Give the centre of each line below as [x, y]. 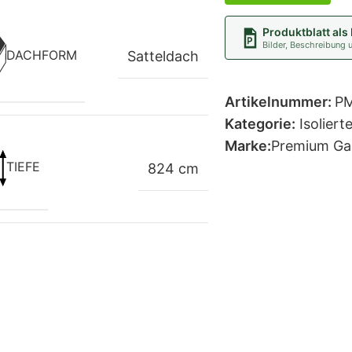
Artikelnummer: [279, 102]
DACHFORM [41, 55]
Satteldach [163, 57]
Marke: [247, 146]
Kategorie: [260, 124]
